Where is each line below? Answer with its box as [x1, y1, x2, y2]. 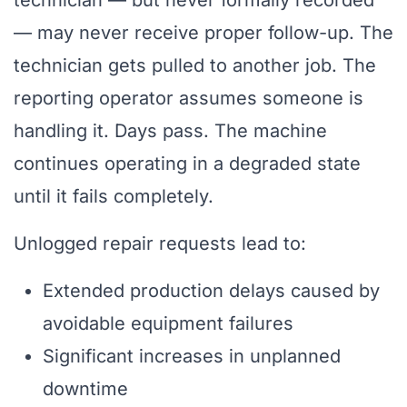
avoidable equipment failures [43, 313, 293, 335]
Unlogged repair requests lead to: [14, 233, 306, 255]
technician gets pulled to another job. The [14, 55, 376, 77]
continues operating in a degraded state [14, 153, 361, 175]
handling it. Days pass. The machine [14, 120, 327, 143]
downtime [43, 378, 128, 401]
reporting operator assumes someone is [14, 87, 363, 110]
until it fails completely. [14, 185, 213, 208]
